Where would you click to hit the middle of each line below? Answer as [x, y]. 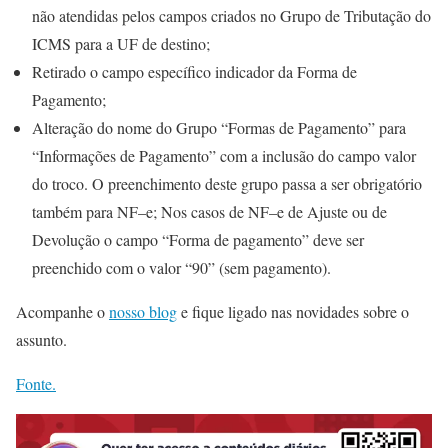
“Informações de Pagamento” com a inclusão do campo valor [224, 155]
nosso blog [143, 311]
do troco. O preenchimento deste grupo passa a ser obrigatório [227, 183]
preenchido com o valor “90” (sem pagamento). [181, 267]
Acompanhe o [62, 311]
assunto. [41, 339]
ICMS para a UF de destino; [121, 43]
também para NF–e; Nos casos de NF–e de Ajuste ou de [209, 211]
